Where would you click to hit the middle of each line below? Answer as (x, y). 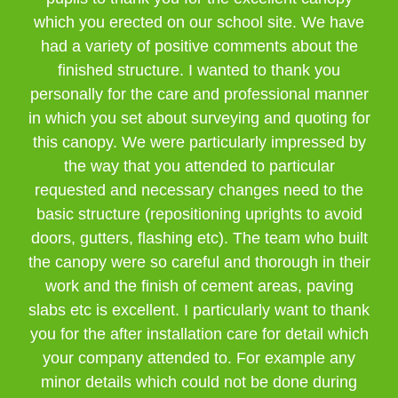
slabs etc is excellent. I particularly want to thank (199, 310)
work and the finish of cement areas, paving (199, 286)
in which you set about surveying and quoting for (199, 118)
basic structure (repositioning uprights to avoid (199, 214)
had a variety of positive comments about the (199, 46)
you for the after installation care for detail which (199, 334)
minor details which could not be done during (199, 382)
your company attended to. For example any (199, 358)
